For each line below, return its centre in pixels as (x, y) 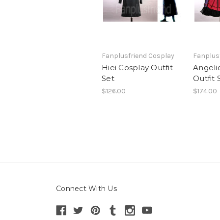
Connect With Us (86, 188)
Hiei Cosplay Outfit (137, 67)
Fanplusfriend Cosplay (138, 55)
